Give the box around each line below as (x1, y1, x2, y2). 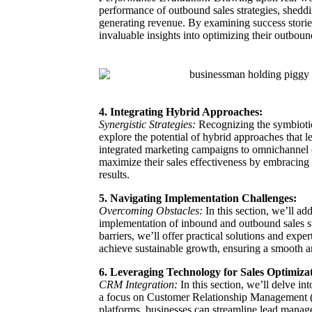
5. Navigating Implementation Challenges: (99, 192, 297, 204)
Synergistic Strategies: (99, 118, 196, 130)
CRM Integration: (99, 278, 178, 290)
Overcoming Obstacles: (99, 204, 203, 217)
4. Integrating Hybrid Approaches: (99, 105, 263, 118)
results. (99, 168, 130, 180)
